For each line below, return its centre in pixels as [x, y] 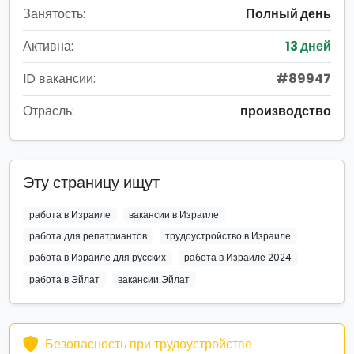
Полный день [288, 14]
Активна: [48, 46]
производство [286, 111]
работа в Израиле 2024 [238, 258]
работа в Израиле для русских [97, 258]
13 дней [308, 46]
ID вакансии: [59, 79]
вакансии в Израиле [174, 215]
